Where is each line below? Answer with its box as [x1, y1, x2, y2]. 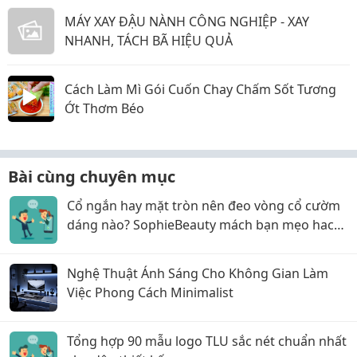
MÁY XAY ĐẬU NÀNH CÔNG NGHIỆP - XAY [65, 13, 309, 30]
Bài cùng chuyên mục [8, 166, 175, 187]
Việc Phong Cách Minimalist [67, 284, 233, 301]
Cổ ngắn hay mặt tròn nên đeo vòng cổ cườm [67, 197, 340, 214]
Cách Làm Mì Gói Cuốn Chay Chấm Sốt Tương [65, 80, 336, 98]
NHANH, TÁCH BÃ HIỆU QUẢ [65, 32, 233, 49]
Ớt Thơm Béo [65, 100, 144, 117]
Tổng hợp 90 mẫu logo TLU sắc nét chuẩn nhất [67, 332, 347, 350]
